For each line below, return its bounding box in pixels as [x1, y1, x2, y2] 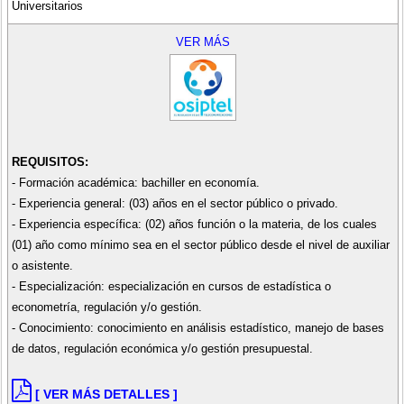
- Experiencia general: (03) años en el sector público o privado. [11, 196, 338, 210]
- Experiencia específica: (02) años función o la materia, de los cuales [11, 216, 377, 231]
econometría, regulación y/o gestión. [11, 299, 202, 314]
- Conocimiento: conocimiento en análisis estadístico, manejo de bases [11, 320, 384, 335]
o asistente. [11, 258, 73, 272]
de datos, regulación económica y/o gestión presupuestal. [11, 341, 313, 355]
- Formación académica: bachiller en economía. [11, 175, 260, 189]
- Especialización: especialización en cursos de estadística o [11, 279, 331, 293]
